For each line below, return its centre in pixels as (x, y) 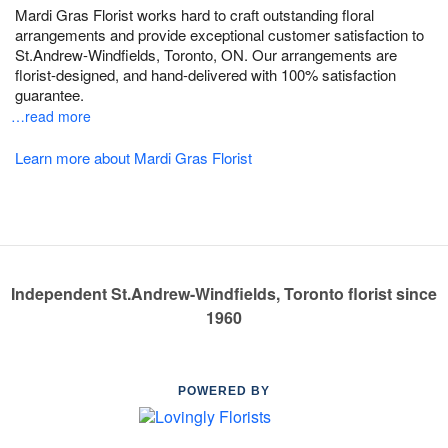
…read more (51, 116)
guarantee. (49, 94)
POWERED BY (224, 391)
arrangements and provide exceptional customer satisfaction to (219, 34)
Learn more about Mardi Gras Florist (133, 157)
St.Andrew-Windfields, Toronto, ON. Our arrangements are (206, 54)
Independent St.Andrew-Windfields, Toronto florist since (224, 293)
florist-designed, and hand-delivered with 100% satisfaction (205, 74)
